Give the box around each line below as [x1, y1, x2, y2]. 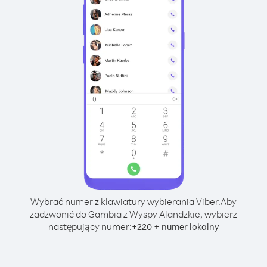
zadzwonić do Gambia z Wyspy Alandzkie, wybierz [30, 208, 237, 220]
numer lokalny [161, 221, 219, 232]
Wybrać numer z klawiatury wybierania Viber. [30, 195, 221, 207]
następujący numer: [48, 221, 132, 232]
